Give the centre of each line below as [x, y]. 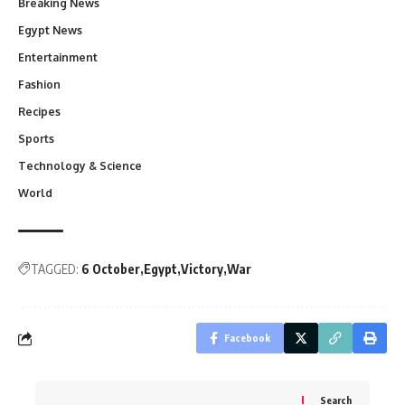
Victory [202, 269]
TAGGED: [55, 269]
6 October [111, 269]
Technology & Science [80, 166]
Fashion [39, 85]
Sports [36, 139]
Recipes [39, 112]
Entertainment [58, 58]
